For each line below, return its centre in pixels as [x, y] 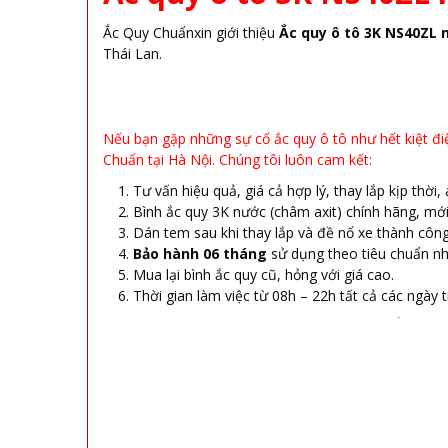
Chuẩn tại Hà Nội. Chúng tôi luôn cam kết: [237, 159]
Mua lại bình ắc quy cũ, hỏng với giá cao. [263, 274]
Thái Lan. [132, 53]
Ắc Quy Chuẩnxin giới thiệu [189, 32]
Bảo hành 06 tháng [200, 253]
